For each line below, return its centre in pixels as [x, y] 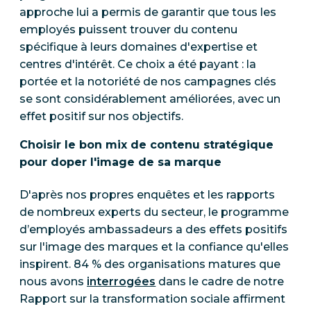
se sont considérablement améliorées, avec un [150, 99]
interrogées [121, 282]
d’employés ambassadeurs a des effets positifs [153, 230]
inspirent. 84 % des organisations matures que [150, 264]
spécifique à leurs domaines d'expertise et [138, 47]
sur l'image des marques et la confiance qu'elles [154, 247]
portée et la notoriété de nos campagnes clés [148, 82]
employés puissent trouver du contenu [128, 30]
